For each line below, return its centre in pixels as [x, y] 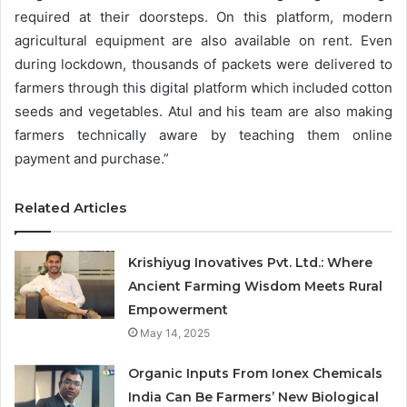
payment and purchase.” [92, 159]
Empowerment [179, 310]
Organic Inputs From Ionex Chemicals [256, 374]
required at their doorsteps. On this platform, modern [203, 17]
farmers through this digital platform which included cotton [203, 88]
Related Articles [70, 208]
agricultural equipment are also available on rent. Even [203, 41]
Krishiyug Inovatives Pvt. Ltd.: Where [251, 263]
